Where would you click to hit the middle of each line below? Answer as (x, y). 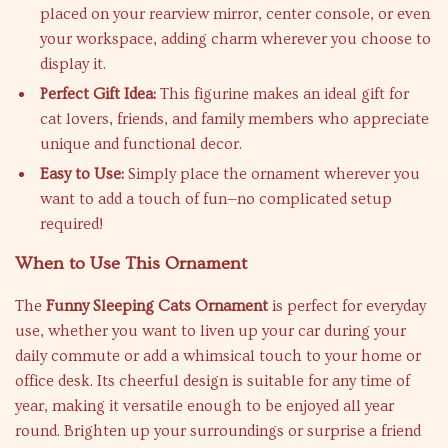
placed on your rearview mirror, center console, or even (235, 14)
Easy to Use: (82, 174)
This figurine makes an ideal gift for (282, 94)
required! (71, 224)
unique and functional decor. (141, 144)
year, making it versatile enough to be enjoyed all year (204, 406)
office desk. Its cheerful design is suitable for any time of (212, 381)
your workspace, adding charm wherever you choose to (235, 39)
